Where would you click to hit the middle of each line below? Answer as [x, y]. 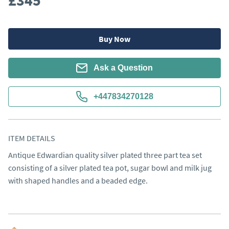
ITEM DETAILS [32, 138]
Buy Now [114, 39]
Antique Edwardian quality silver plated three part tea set [105, 155]
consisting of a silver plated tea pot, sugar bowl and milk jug [110, 168]
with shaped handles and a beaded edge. [78, 180]
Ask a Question [123, 68]
